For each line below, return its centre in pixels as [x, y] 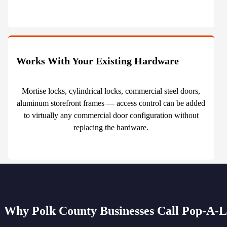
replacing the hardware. [111, 128]
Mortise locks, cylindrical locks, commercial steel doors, [111, 91]
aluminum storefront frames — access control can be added [111, 103]
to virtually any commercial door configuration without [111, 116]
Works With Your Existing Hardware [98, 61]
